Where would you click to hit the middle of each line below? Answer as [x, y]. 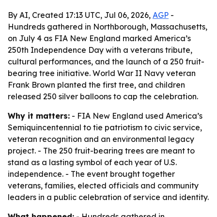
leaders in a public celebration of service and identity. [108, 197]
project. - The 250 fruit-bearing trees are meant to [101, 151]
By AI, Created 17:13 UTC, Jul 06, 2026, [80, 15]
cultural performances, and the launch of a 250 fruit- [106, 62]
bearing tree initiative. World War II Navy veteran [102, 73]
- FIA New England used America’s [136, 116]
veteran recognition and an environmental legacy [101, 139]
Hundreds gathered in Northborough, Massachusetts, [108, 27]
